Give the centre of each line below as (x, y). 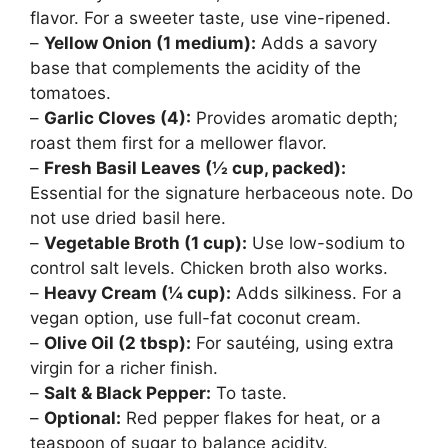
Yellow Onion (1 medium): (150, 43)
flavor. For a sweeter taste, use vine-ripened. (210, 18)
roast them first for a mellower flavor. (178, 143)
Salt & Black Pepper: (127, 393)
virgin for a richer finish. (124, 368)
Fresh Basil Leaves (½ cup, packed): (195, 168)
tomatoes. (70, 93)
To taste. (249, 393)
